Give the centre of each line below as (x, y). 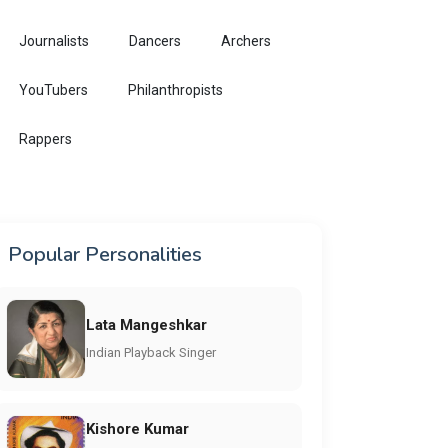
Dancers (155, 41)
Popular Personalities (105, 254)
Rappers (45, 139)
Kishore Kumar (137, 428)
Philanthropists (175, 90)
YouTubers (53, 90)
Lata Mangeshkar (146, 324)
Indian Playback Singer (151, 352)
